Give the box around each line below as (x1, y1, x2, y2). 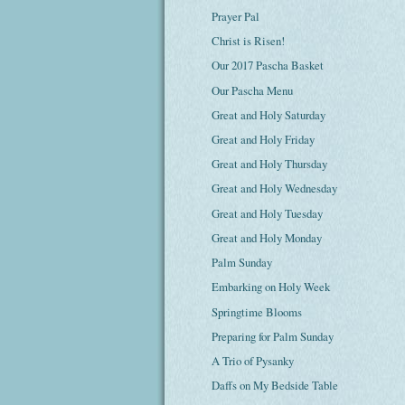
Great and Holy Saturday (212, 106, 326, 123)
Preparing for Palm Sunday (212, 327, 334, 344)
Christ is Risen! (212, 33, 286, 50)
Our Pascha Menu (212, 81, 294, 99)
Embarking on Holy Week (212, 278, 331, 296)
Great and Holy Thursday (212, 155, 328, 173)
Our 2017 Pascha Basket (212, 57, 325, 74)
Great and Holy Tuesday (212, 204, 324, 221)
